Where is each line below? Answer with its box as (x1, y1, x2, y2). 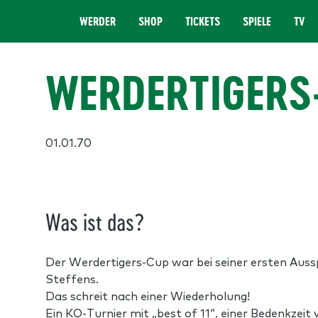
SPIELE (243, 13, 271, 29)
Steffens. (45, 270, 99, 286)
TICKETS (185, 13, 220, 29)
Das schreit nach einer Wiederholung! (45, 287, 250, 303)
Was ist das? (45, 208, 144, 235)
